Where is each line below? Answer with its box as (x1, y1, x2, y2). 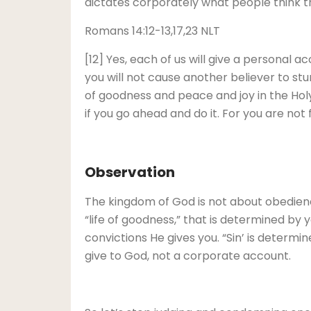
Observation (85, 162, 175, 182)
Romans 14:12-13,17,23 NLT (85, 23, 220, 39)
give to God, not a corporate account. (85, 248, 291, 264)
